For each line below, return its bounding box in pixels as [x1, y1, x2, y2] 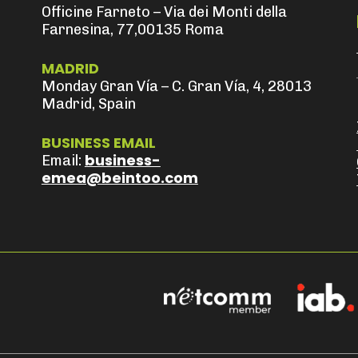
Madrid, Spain [41, 94, 136, 113]
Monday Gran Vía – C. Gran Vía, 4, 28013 [41, 77, 312, 95]
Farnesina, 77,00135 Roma [41, 20, 224, 38]
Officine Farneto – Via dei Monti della [41, 2, 287, 21]
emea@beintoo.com [41, 167, 198, 188]
